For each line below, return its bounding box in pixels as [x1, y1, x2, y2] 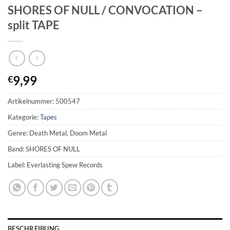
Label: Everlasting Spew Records [8, 161, 103, 169]
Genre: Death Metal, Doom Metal [8, 129, 107, 138]
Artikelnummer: [8, 97, 55, 106]
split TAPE [8, 17, 60, 32]
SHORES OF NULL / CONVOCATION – [8, 3, 203, 17]
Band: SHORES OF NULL [8, 145, 80, 154]
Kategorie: [8, 113, 40, 122]
